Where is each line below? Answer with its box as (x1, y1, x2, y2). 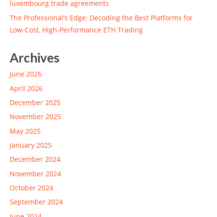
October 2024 (10, 183, 53, 193)
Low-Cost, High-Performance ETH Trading (10, 25, 143, 34)
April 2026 (10, 83, 43, 93)
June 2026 (10, 69, 42, 79)
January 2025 (10, 140, 52, 150)
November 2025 (10, 112, 61, 122)
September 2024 (10, 197, 63, 207)
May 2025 (10, 126, 41, 136)
